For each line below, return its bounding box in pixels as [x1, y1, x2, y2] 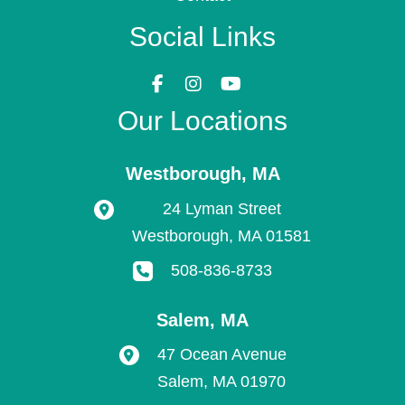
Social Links [129, 22, 276, 52]
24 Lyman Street [162, 199, 281, 218]
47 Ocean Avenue [156, 345, 287, 363]
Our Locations [118, 105, 287, 136]
